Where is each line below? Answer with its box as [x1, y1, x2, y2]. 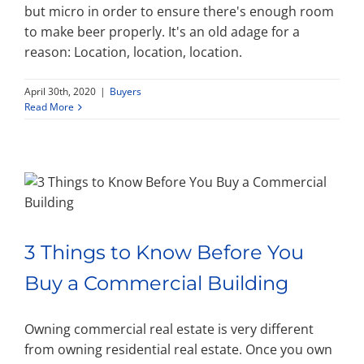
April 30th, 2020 [24, 84, 96, 98]
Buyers [110, 84, 141, 98]
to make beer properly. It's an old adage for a [24, 23, 300, 41]
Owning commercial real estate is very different [24, 320, 314, 338]
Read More [24, 100, 74, 114]
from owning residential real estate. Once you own [24, 340, 332, 358]
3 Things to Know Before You [24, 240, 304, 264]
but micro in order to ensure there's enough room [24, 2, 334, 20]
